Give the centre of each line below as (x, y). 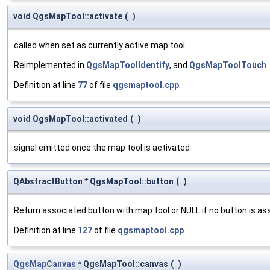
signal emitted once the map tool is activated (102, 147)
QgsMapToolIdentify (128, 65)
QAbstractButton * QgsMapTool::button (93, 181)
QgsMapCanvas (45, 264)
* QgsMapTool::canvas (122, 264)
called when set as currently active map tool (99, 45)
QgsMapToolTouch (228, 65)
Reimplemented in (50, 65)
